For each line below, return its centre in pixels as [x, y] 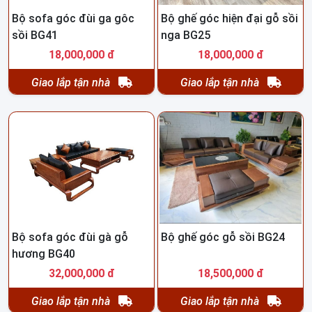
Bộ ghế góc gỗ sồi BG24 [223, 237]
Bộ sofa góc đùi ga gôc [73, 19]
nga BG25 [186, 36]
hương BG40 [44, 254]
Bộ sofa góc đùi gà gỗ [70, 237]
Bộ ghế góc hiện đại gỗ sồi [229, 19]
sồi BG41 [35, 36]
